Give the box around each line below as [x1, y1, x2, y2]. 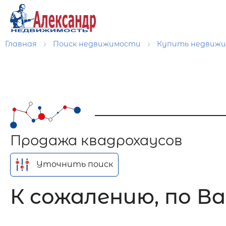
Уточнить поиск [36, 159, 114, 169]
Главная [5, 39, 39, 48]
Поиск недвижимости [53, 39, 143, 48]
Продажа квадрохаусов [10, 132, 183, 149]
